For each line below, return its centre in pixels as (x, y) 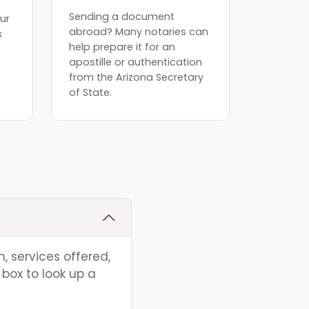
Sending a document (122, 16)
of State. (91, 92)
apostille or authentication (136, 62)
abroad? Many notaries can (139, 31)
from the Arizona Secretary (137, 77)
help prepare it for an (122, 47)
